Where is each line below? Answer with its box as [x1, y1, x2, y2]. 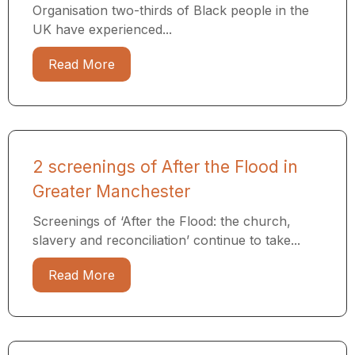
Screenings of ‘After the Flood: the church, [32, 213, 291, 230]
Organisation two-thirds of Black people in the [32, 2, 309, 19]
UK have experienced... [32, 21, 172, 38]
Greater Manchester [32, 181, 190, 202]
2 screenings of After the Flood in [32, 157, 298, 177]
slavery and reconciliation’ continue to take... [32, 232, 300, 249]
